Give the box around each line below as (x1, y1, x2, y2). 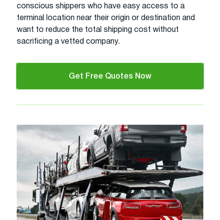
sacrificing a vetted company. (17, 38, 120, 45)
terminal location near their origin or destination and (17, 14, 195, 22)
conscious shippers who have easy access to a (17, 2, 185, 10)
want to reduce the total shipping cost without (17, 26, 179, 33)
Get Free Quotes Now (69, 73, 151, 80)
